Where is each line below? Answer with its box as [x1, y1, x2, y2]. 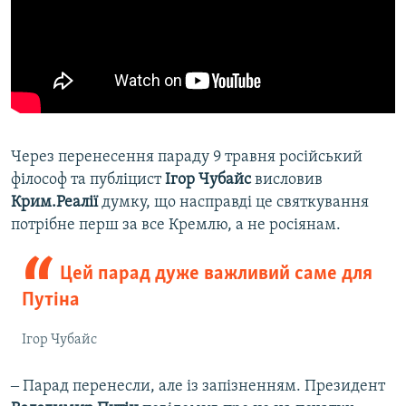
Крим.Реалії [11, 194, 101, 212]
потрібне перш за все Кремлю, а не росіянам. [11, 217, 341, 235]
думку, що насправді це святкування [101, 194, 369, 212]
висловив [251, 171, 323, 189]
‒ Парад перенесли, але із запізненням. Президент [11, 378, 385, 396]
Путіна [22, 290, 80, 312]
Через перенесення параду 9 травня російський [11, 149, 362, 167]
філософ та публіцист [11, 171, 165, 189]
